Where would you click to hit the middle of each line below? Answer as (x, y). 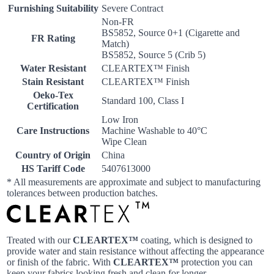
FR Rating (53, 38)
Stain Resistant (53, 82)
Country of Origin (53, 155)
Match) (115, 44)
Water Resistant (53, 68)
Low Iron (120, 120)
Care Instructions (53, 131)
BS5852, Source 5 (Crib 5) (154, 55)
